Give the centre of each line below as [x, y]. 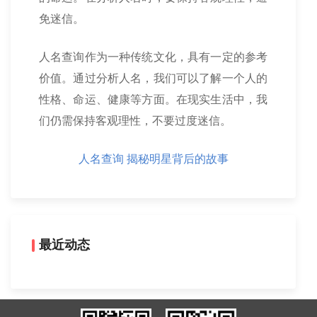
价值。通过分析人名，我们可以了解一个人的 [153, 78]
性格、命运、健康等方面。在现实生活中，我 [153, 99]
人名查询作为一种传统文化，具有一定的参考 [153, 57]
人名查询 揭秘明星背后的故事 [153, 159]
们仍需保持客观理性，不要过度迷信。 [135, 121]
